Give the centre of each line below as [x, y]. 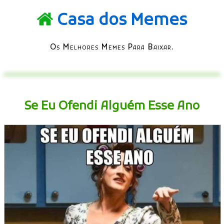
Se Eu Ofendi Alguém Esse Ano [112, 106]
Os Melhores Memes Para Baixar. [112, 47]
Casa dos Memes [122, 21]
